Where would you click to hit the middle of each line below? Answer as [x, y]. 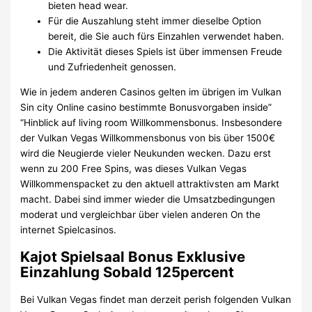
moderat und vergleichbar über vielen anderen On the [141, 214]
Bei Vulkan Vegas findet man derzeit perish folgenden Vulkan [156, 299]
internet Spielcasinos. [69, 229]
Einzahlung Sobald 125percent [127, 272]
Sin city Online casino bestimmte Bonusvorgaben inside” [146, 107]
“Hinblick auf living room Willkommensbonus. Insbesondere [151, 122]
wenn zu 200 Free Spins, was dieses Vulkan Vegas [134, 168]
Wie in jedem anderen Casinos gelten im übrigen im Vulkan [151, 92]
